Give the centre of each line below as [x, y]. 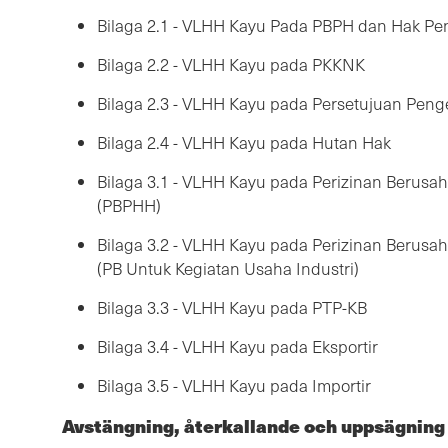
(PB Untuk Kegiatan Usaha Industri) [228, 269]
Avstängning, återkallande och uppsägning [253, 426]
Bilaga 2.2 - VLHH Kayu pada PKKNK [231, 65]
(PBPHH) [129, 206]
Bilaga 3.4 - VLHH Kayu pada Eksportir [237, 347]
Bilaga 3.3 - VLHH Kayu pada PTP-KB [232, 308]
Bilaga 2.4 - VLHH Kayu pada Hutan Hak [244, 143]
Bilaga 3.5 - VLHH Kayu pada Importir [234, 386]
